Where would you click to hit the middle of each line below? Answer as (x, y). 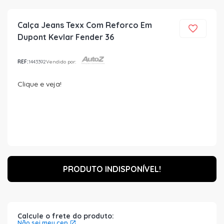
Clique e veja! (39, 84)
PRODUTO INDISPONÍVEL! (112, 169)
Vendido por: (61, 61)
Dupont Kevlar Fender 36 (66, 37)
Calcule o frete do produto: (66, 216)
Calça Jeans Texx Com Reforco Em (85, 25)
